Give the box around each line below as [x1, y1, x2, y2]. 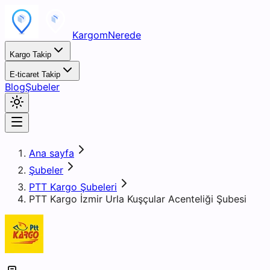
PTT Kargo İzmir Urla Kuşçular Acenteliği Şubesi [29, 193, 246, 205]
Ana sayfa [29, 147, 74, 159]
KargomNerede [72, 29, 141, 41]
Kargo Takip [10, 50, 51, 59]
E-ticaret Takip [10, 70, 60, 79]
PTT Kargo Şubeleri [29, 181, 117, 193]
